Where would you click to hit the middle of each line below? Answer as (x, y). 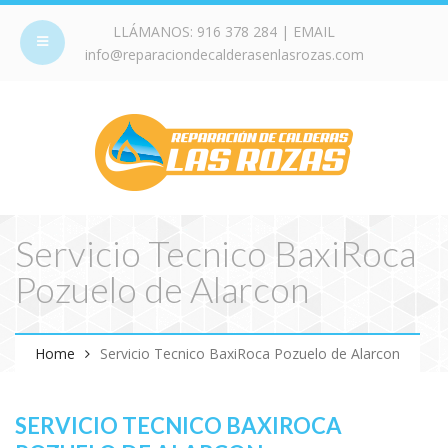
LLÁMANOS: (155, 31)
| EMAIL (306, 31)
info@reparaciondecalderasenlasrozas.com (224, 54)
